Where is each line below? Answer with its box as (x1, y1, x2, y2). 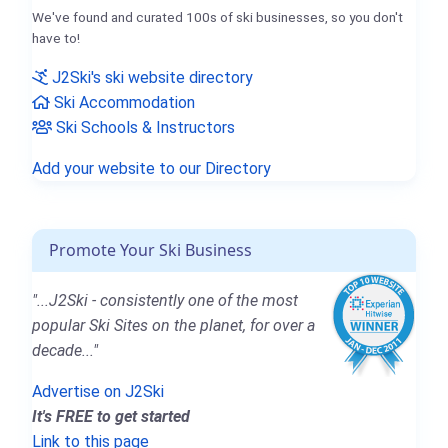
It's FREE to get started (32, 406, 190, 426)
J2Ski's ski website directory (48, 67, 253, 87)
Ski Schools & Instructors (52, 117, 235, 137)
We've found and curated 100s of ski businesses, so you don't (32, 8, 403, 25)
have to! (32, 29, 80, 46)
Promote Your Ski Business (49, 238, 252, 261)
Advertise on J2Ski (32, 381, 164, 401)
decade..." (32, 340, 98, 360)
